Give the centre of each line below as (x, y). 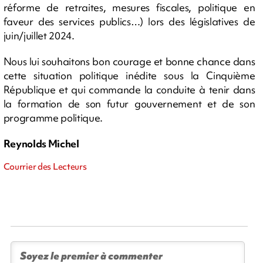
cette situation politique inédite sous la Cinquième (129, 75)
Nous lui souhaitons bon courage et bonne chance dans (129, 61)
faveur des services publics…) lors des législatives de (129, 21)
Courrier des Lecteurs (45, 166)
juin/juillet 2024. (39, 35)
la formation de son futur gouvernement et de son (129, 103)
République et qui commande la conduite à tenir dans (129, 89)
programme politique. (53, 117)
